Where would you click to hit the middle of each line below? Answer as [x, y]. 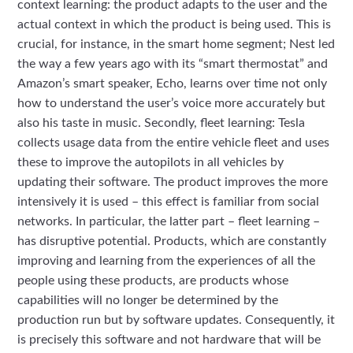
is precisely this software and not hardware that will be [169, 340]
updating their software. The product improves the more [173, 182]
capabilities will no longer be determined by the [148, 301]
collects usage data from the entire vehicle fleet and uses [174, 143]
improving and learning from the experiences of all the [167, 261]
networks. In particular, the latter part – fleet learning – [169, 222]
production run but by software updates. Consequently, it [176, 320]
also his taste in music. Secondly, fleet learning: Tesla [162, 123]
